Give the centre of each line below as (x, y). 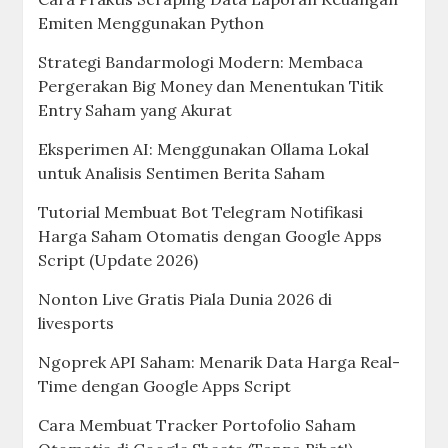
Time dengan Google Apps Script (165, 386)
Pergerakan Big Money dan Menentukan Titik (211, 86)
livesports (76, 323)
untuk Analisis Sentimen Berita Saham (182, 173)
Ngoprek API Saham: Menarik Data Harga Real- (219, 362)
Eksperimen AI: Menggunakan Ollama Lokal (204, 149)
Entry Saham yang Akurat (135, 110)
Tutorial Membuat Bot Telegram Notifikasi (201, 212)
